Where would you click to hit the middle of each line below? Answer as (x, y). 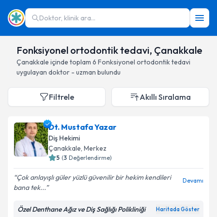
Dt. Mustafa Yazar (82, 127)
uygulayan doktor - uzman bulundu (69, 72)
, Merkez (94, 148)
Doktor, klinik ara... (67, 18)
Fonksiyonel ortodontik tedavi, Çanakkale (109, 50)
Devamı (193, 180)
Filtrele (62, 97)
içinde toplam (71, 62)
